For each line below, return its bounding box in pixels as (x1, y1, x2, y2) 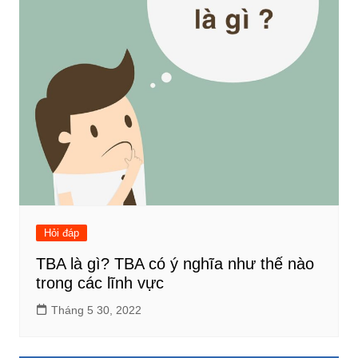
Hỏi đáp (43, 227, 79, 240)
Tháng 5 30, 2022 (50, 304, 141, 317)
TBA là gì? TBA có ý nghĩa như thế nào (35, 255, 314, 273)
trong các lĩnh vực (35, 274, 164, 292)
